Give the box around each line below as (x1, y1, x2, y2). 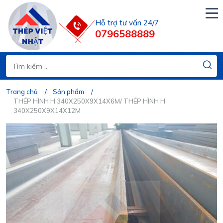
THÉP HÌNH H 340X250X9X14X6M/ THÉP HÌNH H (13, 97, 165, 106)
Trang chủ (6, 88, 38, 96)
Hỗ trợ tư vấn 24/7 (95, 17, 159, 27)
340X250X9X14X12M (13, 107, 81, 115)
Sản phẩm (53, 88, 84, 96)
